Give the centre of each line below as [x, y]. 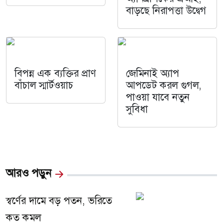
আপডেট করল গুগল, [164, 85]
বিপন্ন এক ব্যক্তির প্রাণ [55, 73]
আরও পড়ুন [29, 173]
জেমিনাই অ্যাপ [153, 73]
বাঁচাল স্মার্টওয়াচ [44, 85]
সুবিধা [137, 109]
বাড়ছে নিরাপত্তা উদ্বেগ [166, 10]
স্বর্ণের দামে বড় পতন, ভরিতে [59, 200]
